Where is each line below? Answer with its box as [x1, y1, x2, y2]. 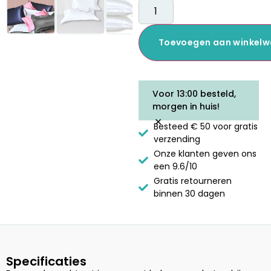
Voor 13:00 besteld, [152, 87, 236, 100]
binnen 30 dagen [153, 187, 225, 200]
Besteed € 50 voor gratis [153, 120, 258, 132]
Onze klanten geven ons [153, 147, 256, 160]
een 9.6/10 [153, 160, 197, 172]
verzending [153, 132, 200, 145]
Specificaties [6, 252, 87, 270]
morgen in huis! [152, 100, 220, 113]
